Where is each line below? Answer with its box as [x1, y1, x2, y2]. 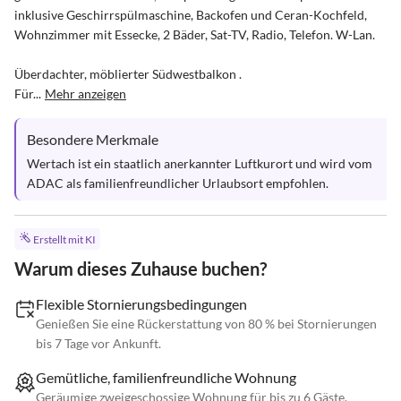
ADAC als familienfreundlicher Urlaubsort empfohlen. [27, 175, 328, 191]
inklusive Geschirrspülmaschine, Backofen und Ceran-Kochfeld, [14, 7, 370, 22]
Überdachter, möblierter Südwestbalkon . [14, 66, 242, 81]
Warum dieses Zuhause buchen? [14, 258, 267, 280]
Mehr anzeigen [45, 86, 126, 101]
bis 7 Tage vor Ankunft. [36, 336, 161, 352]
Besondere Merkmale [27, 131, 158, 148]
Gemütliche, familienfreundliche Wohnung [36, 369, 296, 387]
